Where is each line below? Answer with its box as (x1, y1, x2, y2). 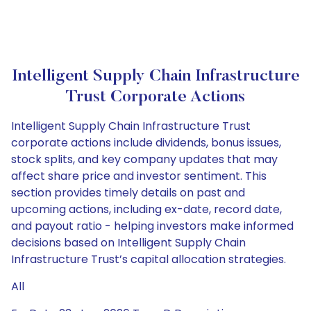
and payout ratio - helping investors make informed (11, 218, 294, 234)
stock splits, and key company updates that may (11, 151, 278, 167)
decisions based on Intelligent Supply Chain (11, 235, 246, 251)
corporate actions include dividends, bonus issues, (11, 135, 281, 151)
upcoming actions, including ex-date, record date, (11, 201, 282, 217)
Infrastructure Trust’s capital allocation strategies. (11, 251, 286, 267)
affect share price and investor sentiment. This (11, 168, 267, 184)
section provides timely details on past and (11, 185, 245, 201)
